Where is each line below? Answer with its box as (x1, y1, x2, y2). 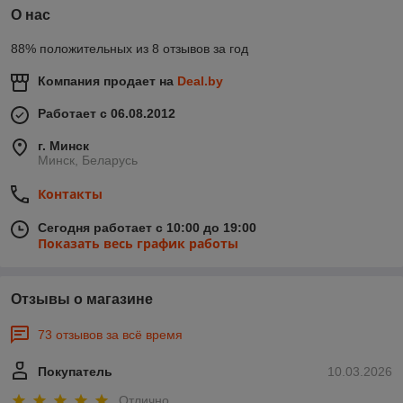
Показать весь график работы (38, 235, 238, 253)
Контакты (38, 185, 103, 203)
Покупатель (38, 364, 112, 380)
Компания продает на (38, 74, 177, 89)
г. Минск (38, 139, 89, 154)
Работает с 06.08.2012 (38, 106, 175, 121)
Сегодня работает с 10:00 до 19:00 (38, 220, 256, 236)
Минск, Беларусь (38, 153, 138, 168)
